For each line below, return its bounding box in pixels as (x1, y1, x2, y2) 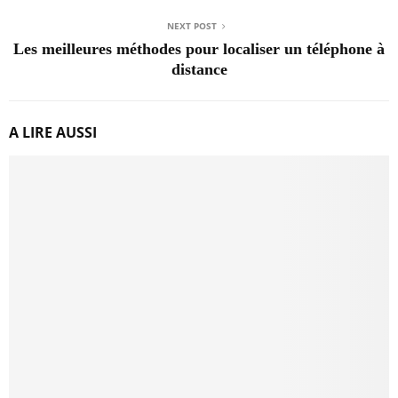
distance (171, 60, 227, 78)
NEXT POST (167, 19, 217, 32)
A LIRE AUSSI (9, 122, 97, 142)
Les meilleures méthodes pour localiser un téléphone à (13, 39, 385, 58)
